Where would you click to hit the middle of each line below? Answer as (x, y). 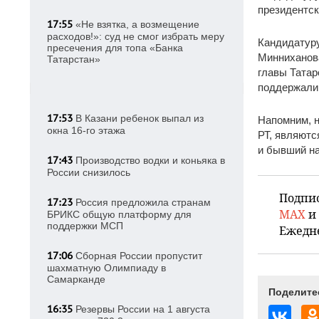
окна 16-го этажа (86, 130)
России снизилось (89, 172)
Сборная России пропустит (137, 256)
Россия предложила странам (142, 202)
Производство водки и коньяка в (149, 160)
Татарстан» (74, 59)
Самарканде (76, 279)
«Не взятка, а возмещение (136, 24)
